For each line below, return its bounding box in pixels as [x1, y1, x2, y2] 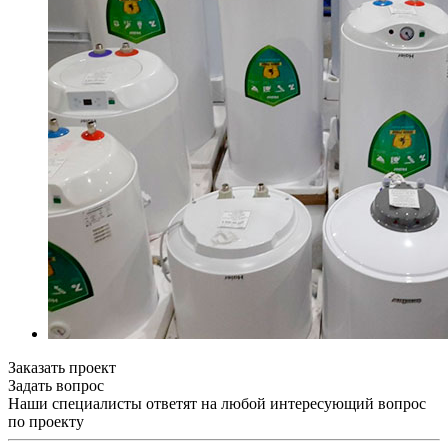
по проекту [8, 412, 84, 430]
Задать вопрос [8, 376, 104, 394]
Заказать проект [8, 358, 116, 376]
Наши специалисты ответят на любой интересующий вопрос [8, 394, 426, 412]
